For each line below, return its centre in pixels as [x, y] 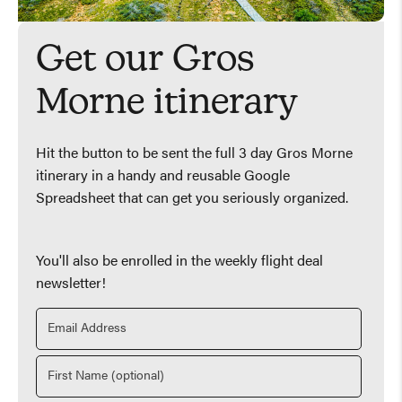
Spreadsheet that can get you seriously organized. [192, 199]
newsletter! [71, 284]
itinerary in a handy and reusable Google [163, 176]
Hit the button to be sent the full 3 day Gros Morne [194, 154]
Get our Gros [145, 61]
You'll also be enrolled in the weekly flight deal [179, 262]
